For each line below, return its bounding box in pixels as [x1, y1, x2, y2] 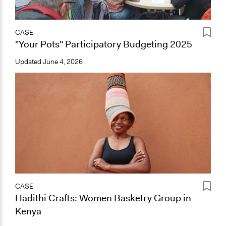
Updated [15, 57, 43, 66]
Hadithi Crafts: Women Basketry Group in [15, 191, 191, 204]
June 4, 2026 [43, 57, 83, 66]
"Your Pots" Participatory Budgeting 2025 [15, 37, 192, 50]
